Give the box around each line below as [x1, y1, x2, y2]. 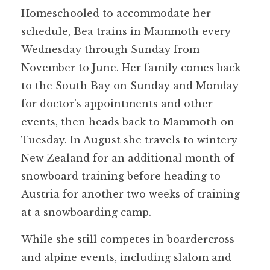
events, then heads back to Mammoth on [21, 115, 234, 128]
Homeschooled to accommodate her [21, 7, 211, 19]
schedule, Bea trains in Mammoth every [21, 25, 231, 37]
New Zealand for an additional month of [21, 151, 234, 164]
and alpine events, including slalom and [21, 251, 231, 263]
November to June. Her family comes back [21, 61, 240, 74]
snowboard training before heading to [21, 169, 221, 182]
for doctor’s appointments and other [21, 97, 213, 110]
